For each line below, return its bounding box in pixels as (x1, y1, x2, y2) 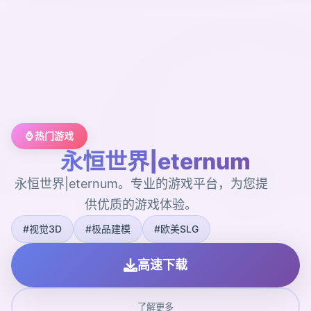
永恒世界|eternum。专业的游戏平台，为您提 (14, 176, 268, 191)
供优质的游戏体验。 (85, 196, 198, 212)
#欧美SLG (154, 222, 199, 235)
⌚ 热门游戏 (25, 129, 74, 142)
